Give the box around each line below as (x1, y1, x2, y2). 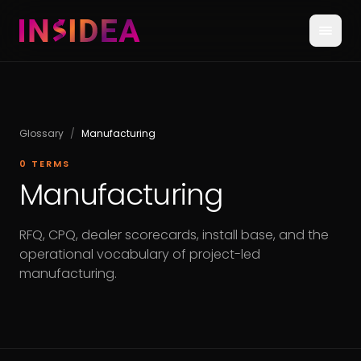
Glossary (19, 127, 64, 140)
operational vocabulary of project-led (19, 245, 260, 263)
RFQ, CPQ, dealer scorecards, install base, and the (19, 226, 329, 244)
